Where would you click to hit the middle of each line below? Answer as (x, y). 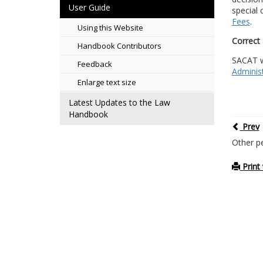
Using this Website (110, 28)
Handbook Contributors (119, 46)
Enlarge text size (107, 82)
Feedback (95, 64)
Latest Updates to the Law (119, 102)
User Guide (90, 7)
